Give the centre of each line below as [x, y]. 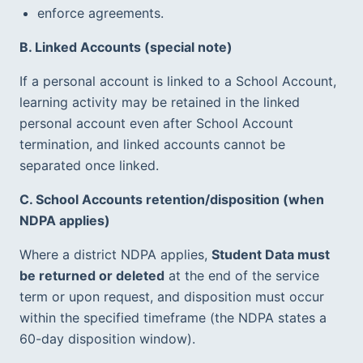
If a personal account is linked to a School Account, [178, 81]
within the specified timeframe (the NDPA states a [173, 317]
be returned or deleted [92, 275]
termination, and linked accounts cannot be [152, 144]
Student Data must [271, 254]
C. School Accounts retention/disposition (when [172, 199]
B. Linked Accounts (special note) [126, 47]
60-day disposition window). [111, 338]
